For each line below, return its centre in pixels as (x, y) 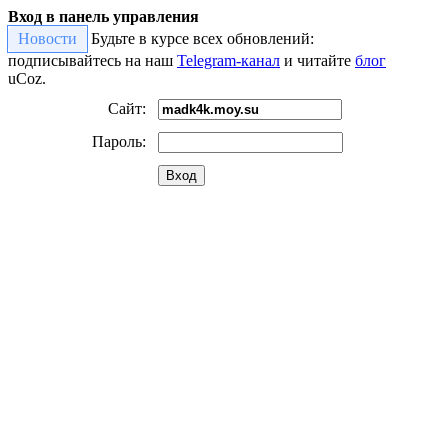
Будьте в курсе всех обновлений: (200, 38)
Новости (47, 38)
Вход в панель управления (103, 16)
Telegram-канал (228, 60)
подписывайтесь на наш (92, 60)
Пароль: (119, 141)
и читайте (317, 60)
